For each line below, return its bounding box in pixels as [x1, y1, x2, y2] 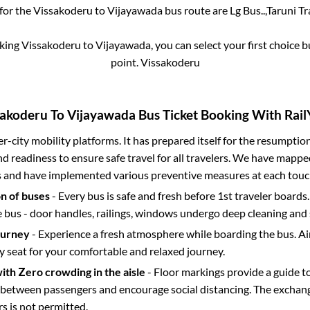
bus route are [163, 3, 230, 17]
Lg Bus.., [230, 3, 266, 17]
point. [110, 55, 140, 69]
